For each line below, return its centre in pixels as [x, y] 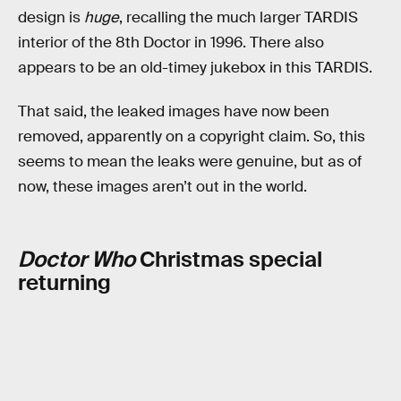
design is [51, 17]
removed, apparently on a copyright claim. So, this [192, 137]
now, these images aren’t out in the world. [162, 187]
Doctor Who [79, 259]
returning [64, 282]
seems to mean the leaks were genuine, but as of [190, 162]
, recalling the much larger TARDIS [239, 17]
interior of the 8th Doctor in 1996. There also [171, 42]
